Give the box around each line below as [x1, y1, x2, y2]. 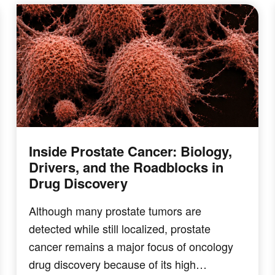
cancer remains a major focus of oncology [29, 238, 234, 254]
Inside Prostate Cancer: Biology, [29, 141, 233, 161]
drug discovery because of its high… [29, 255, 207, 272]
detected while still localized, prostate [29, 220, 211, 236]
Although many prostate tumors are [29, 202, 202, 219]
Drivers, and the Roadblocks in [29, 157, 224, 177]
